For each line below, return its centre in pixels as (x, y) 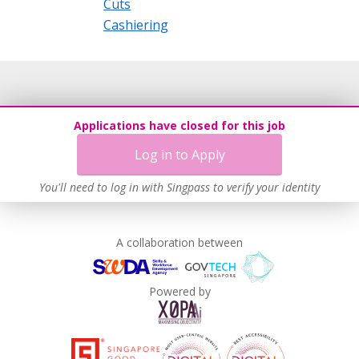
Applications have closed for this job (179, 125)
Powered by (179, 291)
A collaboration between (179, 242)
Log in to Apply (179, 155)
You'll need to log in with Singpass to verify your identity (179, 187)
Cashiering (136, 24)
